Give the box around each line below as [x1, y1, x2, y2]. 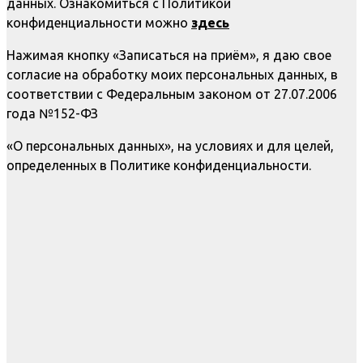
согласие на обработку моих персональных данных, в [6, 67, 338, 83]
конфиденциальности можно [6, 15, 191, 31]
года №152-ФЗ [6, 106, 98, 122]
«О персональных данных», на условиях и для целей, [6, 139, 334, 154]
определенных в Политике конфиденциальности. [6, 158, 311, 173]
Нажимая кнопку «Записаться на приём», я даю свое [6, 48, 331, 63]
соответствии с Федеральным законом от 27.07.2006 [6, 87, 337, 102]
